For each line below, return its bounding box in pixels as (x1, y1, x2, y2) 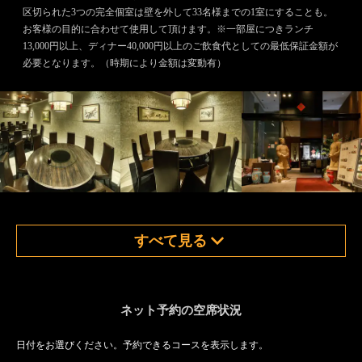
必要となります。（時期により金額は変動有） (23, 57, 226, 69)
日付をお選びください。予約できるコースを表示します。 (16, 339, 268, 351)
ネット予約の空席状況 (120, 304, 242, 317)
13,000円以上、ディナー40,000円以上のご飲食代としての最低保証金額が (23, 40, 338, 52)
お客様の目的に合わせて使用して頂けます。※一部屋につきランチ (23, 23, 314, 35)
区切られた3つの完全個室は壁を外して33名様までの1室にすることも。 (23, 6, 333, 18)
